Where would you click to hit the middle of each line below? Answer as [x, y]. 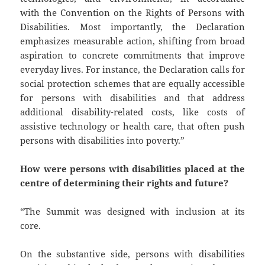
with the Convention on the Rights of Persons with [132, 12]
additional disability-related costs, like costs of [132, 112]
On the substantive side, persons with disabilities [132, 253]
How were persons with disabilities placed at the [132, 168]
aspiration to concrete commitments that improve [132, 55]
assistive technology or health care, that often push [132, 126]
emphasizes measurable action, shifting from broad [132, 41]
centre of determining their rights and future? [125, 182]
